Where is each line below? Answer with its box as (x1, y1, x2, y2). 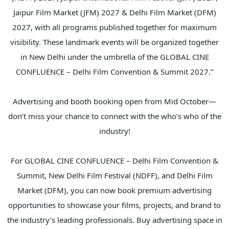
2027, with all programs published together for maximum (12, 21, 217, 32)
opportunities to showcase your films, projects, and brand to (8, 199, 221, 210)
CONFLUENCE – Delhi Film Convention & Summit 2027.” (16, 66, 213, 77)
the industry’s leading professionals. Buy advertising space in (7, 214, 222, 225)
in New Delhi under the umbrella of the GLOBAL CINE (20, 51, 209, 62)
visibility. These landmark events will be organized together (10, 36, 219, 47)
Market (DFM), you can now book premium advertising (17, 185, 212, 195)
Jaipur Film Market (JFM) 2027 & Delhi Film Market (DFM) (13, 7, 216, 17)
